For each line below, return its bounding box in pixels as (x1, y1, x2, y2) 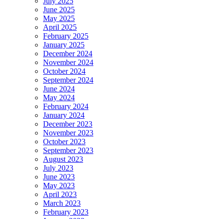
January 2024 (43, 111, 85, 120)
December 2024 (43, 49, 92, 58)
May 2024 (43, 93, 75, 102)
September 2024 (43, 76, 93, 85)
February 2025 (43, 32, 88, 41)
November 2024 (43, 58, 93, 67)
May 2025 (43, 14, 75, 23)
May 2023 (43, 181, 75, 190)
